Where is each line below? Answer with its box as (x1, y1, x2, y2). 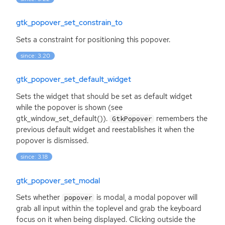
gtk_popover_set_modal (16, 175, 100, 186)
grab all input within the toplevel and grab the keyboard (16, 203, 201, 213)
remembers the (154, 113, 208, 124)
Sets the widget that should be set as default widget (16, 91, 192, 101)
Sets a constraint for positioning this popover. (16, 34, 170, 45)
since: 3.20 (21, 51, 51, 60)
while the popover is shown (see (16, 102, 123, 113)
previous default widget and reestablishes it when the (16, 124, 194, 135)
